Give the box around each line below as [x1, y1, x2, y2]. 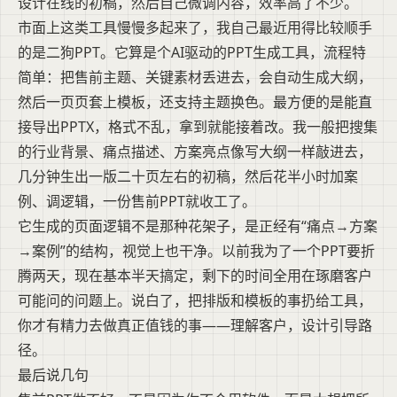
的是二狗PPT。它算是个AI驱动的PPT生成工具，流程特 [18, 43, 366, 63]
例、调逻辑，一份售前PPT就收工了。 [18, 191, 256, 212]
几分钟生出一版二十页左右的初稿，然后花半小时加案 [18, 167, 358, 187]
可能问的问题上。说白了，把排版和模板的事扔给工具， [18, 291, 372, 311]
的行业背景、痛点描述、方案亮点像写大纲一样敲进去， [18, 142, 372, 162]
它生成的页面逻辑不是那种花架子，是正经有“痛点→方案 [18, 216, 378, 237]
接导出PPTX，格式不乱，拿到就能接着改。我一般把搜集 [18, 117, 378, 137]
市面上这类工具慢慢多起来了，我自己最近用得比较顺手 [18, 18, 372, 38]
